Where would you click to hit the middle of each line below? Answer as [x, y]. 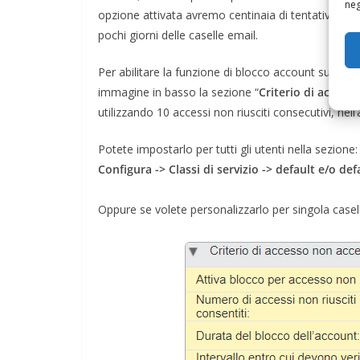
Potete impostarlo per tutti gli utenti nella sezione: [228, 149]
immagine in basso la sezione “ [178, 92]
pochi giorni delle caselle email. [178, 35]
